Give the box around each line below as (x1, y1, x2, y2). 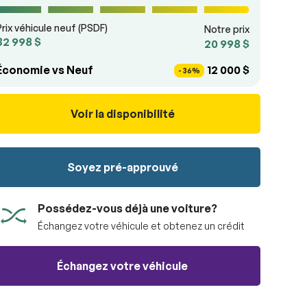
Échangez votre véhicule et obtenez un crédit (37, 219, 245, 232)
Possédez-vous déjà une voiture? (37, 201, 217, 215)
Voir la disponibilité (70, 106, 175, 121)
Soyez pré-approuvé (66, 160, 178, 174)
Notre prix (204, 23, 249, 35)
